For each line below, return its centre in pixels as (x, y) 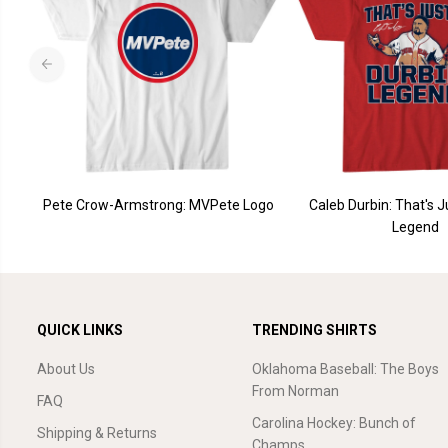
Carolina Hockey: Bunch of (334, 423)
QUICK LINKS (80, 330)
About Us (66, 369)
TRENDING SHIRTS (314, 330)
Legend (415, 226)
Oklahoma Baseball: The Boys (345, 369)
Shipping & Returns (97, 433)
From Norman (295, 391)
